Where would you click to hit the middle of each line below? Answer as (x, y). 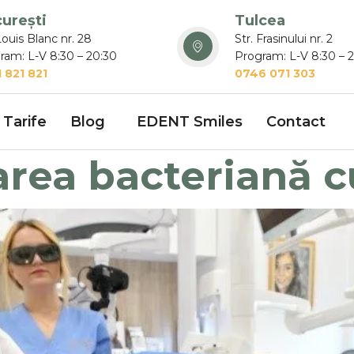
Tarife (25, 121)
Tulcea (260, 21)
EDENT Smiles (190, 121)
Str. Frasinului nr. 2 (283, 39)
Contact (296, 121)
